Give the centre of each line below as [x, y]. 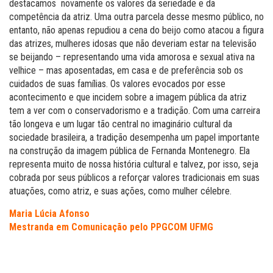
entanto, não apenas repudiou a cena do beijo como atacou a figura [136, 30]
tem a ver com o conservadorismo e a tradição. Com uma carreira [135, 110]
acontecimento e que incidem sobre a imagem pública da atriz [128, 97]
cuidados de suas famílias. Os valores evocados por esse [117, 83]
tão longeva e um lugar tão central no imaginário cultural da [121, 124]
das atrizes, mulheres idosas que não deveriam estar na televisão [133, 43]
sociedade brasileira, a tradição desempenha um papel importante [134, 137]
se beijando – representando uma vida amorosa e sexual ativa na [132, 57]
